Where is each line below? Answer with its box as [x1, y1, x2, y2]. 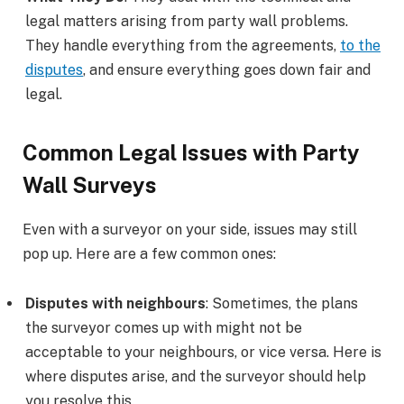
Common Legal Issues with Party [23, 139, 360, 165]
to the [340, 37, 381, 55]
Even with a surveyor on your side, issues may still [23, 220, 357, 238]
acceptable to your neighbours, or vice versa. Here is [25, 344, 381, 362]
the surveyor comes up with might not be [25, 319, 302, 337]
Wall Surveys [23, 171, 157, 197]
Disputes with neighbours [25, 295, 206, 313]
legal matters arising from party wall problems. [25, 13, 348, 31]
